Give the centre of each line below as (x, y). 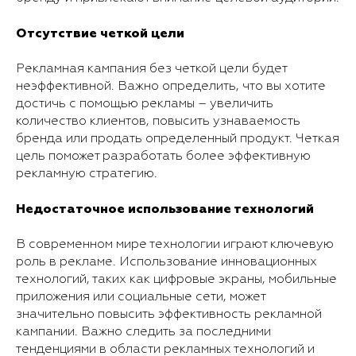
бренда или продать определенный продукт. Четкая (178, 139)
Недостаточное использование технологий (165, 209)
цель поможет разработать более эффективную (163, 156)
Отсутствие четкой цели (100, 33)
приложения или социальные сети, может (141, 297)
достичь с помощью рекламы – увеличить (145, 104)
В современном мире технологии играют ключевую (175, 244)
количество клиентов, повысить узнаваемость (158, 121)
